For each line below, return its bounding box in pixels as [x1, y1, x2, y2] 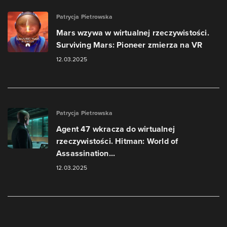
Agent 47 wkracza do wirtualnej [56, 123, 175, 135]
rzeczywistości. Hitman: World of [56, 135, 178, 147]
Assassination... [56, 147, 116, 159]
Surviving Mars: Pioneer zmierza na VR [56, 39, 203, 51]
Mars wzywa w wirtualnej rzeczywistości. [56, 27, 209, 39]
